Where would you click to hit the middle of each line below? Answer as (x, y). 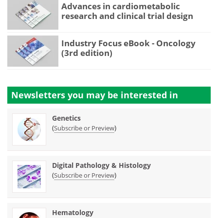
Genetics (66, 118)
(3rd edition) (87, 53)
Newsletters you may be (66, 95)
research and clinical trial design (127, 16)
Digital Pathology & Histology (101, 165)
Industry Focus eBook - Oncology (128, 43)
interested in (149, 95)
